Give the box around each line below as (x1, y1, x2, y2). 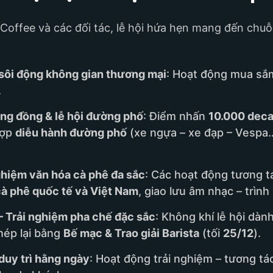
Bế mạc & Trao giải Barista (63, 227, 199, 240)
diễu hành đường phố (15, 126, 127, 140)
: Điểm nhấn (143, 110, 208, 123)
